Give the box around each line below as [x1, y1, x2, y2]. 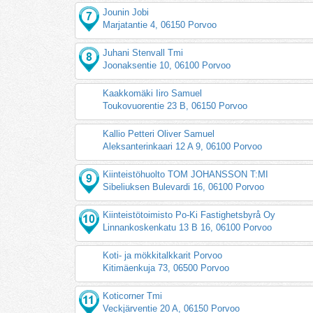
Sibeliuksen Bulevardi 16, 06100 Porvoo [103, 181, 265, 192]
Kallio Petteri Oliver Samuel [103, 128, 215, 139]
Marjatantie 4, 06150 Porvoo [103, 19, 217, 30]
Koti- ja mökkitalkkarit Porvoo [103, 249, 223, 261]
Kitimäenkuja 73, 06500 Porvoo [103, 262, 230, 273]
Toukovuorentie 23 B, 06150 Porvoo [103, 100, 248, 111]
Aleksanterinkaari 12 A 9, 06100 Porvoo [103, 140, 263, 152]
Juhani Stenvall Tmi [103, 47, 184, 58]
